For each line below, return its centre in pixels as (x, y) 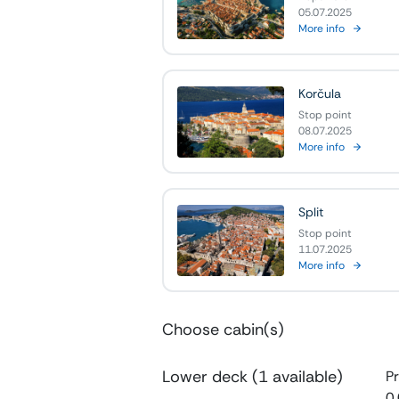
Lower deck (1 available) (252, 377)
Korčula (320, 94)
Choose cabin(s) (223, 330)
